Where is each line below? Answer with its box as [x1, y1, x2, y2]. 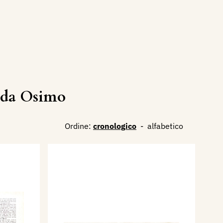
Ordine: [65, 121, 91, 131]
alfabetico [147, 121, 183, 131]
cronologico [93, 121, 136, 131]
